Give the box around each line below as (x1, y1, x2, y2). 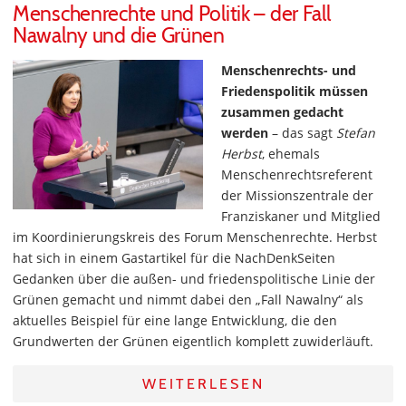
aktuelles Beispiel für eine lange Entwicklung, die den (13, 312, 337, 329)
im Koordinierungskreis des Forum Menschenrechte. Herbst (13, 228, 377, 246)
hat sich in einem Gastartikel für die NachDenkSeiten (13, 249, 335, 266)
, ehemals (262, 145, 320, 162)
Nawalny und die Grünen (13, 23, 225, 48)
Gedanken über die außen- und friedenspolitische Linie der (13, 270, 375, 287)
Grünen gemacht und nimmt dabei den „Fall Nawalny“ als (13, 291, 363, 308)
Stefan (336, 124, 375, 141)
